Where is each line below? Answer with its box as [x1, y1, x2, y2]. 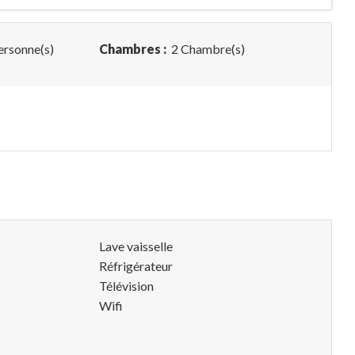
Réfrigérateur [99, 258, 173, 273]
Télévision [99, 278, 154, 293]
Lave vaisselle [99, 239, 173, 254]
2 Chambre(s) [169, 41, 245, 56]
